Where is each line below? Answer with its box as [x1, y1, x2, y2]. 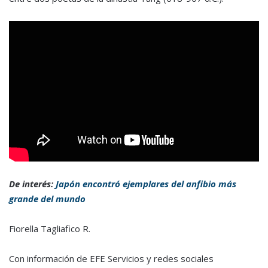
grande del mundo [9, 193, 86, 205]
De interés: [9, 178, 56, 190]
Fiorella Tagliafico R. [9, 223, 90, 235]
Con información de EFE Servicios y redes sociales [9, 252, 214, 265]
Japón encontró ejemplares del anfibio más [56, 178, 236, 190]
